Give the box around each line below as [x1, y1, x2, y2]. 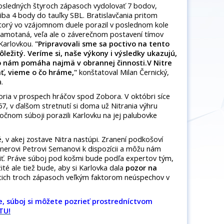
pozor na [125, 163, 157, 173]
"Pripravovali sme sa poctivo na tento [35, 39, 169, 49]
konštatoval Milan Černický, [77, 67, 169, 77]
